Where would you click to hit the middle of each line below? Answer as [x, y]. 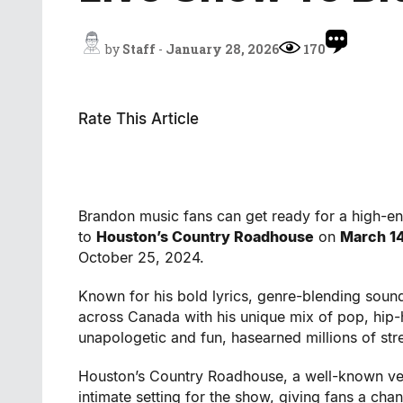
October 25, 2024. [141, 257]
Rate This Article [139, 119]
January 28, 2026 [222, 49]
